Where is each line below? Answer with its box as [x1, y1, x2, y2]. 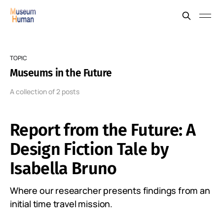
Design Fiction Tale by [10, 139, 169, 159]
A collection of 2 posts [10, 87, 79, 96]
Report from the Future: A [10, 120, 196, 140]
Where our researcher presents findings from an [10, 184, 210, 196]
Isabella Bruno [10, 158, 117, 179]
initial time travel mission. [10, 198, 112, 210]
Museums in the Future [10, 67, 112, 79]
